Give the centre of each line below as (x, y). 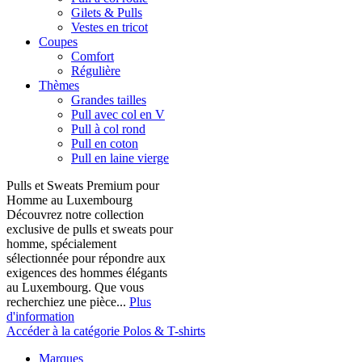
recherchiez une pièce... (68, 302)
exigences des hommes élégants (87, 273)
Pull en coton (105, 143)
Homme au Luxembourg (69, 200)
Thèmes (59, 85)
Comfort (93, 56)
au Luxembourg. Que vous (75, 287)
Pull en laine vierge (120, 158)
